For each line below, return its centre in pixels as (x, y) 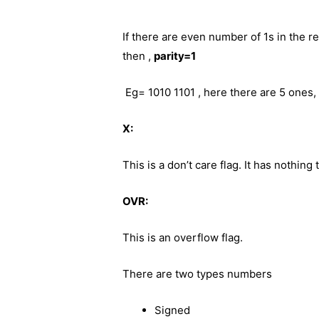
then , (138, 56)
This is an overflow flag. (184, 237)
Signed (173, 310)
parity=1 (175, 56)
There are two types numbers (198, 274)
